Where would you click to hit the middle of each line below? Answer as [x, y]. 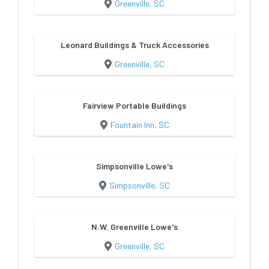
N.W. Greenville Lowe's [134, 227]
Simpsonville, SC [140, 185]
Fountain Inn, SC [140, 125]
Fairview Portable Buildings [134, 105]
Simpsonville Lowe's [134, 166]
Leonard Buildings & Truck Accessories [134, 45]
